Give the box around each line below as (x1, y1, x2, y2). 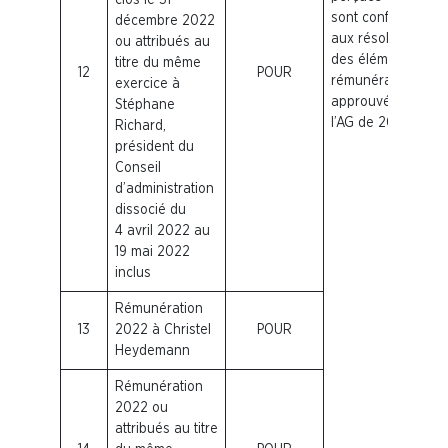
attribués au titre (115, 421, 218, 436)
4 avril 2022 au (115, 223, 210, 238)
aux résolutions (331, 31, 427, 46)
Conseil (115, 160, 161, 175)
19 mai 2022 (115, 244, 190, 259)
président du (115, 139, 194, 154)
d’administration (115, 181, 214, 196)
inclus (115, 265, 151, 280)
